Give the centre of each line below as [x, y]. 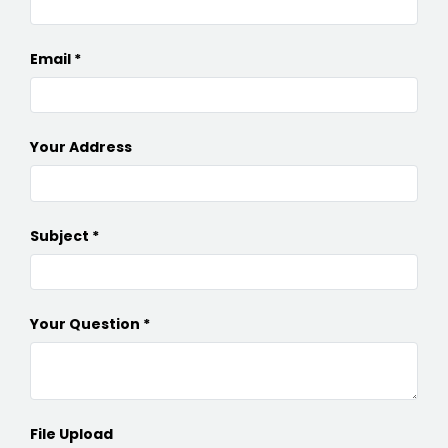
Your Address [81, 147]
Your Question [85, 324]
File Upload [71, 434]
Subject [59, 235]
